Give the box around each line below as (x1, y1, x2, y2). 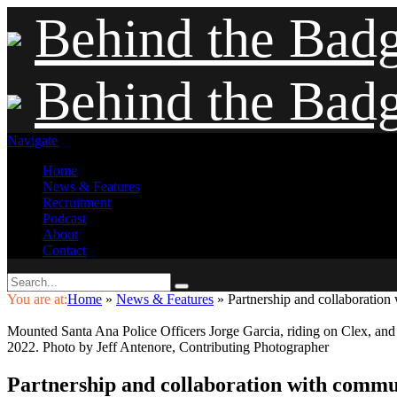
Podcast (43, 211, 86, 226)
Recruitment (43, 195, 111, 210)
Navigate (7, 133, 58, 148)
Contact (43, 243, 86, 258)
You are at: (7, 292, 67, 307)
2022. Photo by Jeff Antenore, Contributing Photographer (7, 339, 329, 354)
